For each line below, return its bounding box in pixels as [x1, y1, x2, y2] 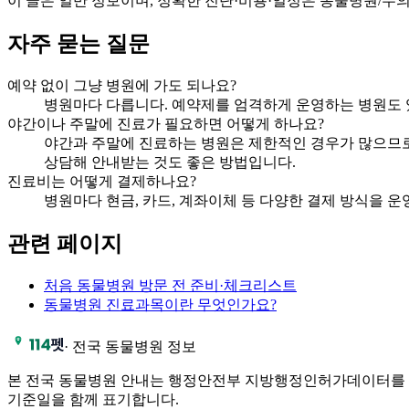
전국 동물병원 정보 [72, 338, 196, 354]
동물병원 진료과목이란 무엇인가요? [44, 296, 277, 312]
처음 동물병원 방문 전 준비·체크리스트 [44, 277, 297, 293]
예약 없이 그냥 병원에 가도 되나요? [7, 77, 236, 93]
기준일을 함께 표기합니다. [7, 391, 179, 407]
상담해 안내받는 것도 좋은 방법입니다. [44, 153, 296, 170]
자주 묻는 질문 [7, 31, 150, 56]
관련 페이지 [7, 231, 122, 256]
